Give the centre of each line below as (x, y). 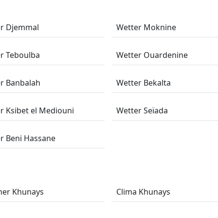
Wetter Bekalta (143, 83)
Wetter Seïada (142, 110)
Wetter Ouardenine (152, 55)
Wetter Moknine (146, 27)
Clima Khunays (143, 192)
